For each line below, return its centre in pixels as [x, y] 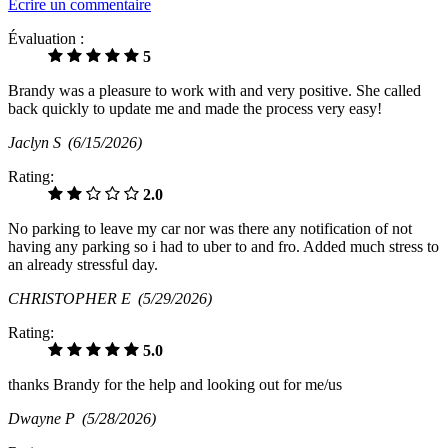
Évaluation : [46, 39]
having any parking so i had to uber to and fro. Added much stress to [223, 247]
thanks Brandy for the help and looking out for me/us [175, 385]
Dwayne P [45, 419]
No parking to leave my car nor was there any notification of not [210, 229]
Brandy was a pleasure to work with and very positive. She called [214, 91]
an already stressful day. [83, 265]
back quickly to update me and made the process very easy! [195, 109]
